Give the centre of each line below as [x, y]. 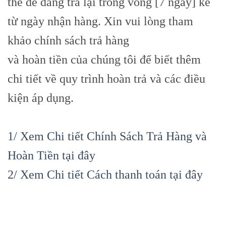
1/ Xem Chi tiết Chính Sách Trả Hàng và [107, 136]
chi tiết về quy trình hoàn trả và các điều [106, 79]
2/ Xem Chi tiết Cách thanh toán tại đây [105, 175]
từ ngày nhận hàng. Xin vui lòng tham [100, 21]
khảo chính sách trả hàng [68, 41]
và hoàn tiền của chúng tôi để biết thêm [104, 60]
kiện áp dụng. [41, 98]
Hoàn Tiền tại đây [51, 156]
